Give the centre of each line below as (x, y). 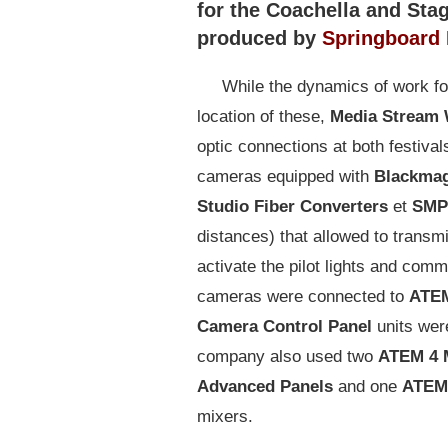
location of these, (261, 116)
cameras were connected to (300, 296)
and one (367, 386)
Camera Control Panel (284, 326)
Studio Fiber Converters (292, 206)
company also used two (285, 356)
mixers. (225, 416)
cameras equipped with (283, 176)
